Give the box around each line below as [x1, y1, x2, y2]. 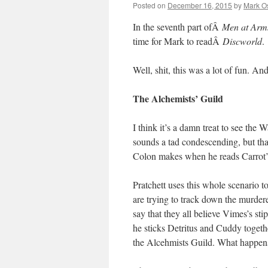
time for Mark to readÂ [133, 35, 223, 47]
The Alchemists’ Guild [133, 92, 223, 105]
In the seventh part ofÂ [133, 20, 222, 33]
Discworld [223, 35, 262, 47]
